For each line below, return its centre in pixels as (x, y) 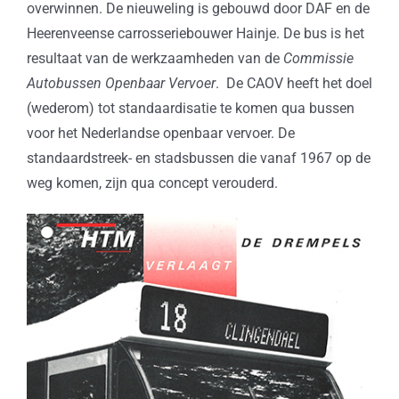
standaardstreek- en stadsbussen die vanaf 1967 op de (198, 159)
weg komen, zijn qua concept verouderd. (152, 183)
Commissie (318, 59)
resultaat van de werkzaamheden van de (155, 59)
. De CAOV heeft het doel (293, 84)
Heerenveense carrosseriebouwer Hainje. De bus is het (195, 34)
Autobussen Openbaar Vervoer (121, 84)
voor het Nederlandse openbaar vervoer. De (160, 134)
